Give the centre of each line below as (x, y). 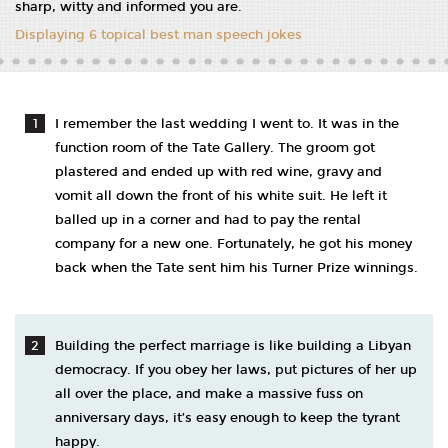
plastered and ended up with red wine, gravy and (218, 172)
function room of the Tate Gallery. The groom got (215, 148)
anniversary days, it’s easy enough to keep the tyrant (227, 418)
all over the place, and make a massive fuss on (209, 394)
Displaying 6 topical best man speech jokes (158, 35)
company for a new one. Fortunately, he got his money (233, 244)
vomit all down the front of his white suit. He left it (221, 196)
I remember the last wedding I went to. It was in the (227, 124)
